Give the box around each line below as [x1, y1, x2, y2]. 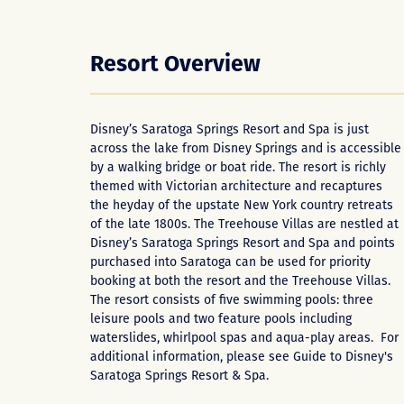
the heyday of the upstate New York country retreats [90, 197, 393, 213]
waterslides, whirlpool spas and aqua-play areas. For [90, 330, 399, 345]
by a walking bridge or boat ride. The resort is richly [90, 160, 386, 175]
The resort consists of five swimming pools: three [90, 292, 373, 308]
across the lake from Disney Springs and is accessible [90, 141, 401, 156]
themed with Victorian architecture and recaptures [90, 179, 382, 194]
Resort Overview [90, 50, 261, 78]
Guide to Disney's [293, 349, 393, 364]
